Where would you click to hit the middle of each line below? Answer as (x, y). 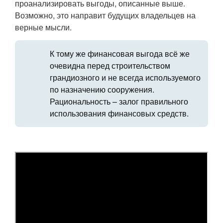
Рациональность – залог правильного (119, 102)
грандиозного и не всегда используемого (125, 78)
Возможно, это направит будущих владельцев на (105, 15)
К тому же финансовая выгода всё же (120, 54)
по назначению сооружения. (102, 90)
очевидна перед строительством (110, 66)
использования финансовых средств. (119, 113)
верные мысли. (43, 27)
